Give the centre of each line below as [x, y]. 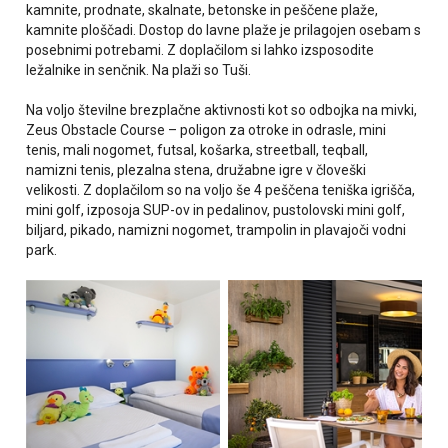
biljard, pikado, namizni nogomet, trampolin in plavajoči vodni [216, 230]
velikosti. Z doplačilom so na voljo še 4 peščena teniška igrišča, [221, 190]
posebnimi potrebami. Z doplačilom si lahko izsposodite [200, 50]
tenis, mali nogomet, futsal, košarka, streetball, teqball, [197, 150]
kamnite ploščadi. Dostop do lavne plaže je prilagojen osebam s [224, 30]
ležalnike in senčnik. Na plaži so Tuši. [139, 70]
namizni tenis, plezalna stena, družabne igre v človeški [196, 170]
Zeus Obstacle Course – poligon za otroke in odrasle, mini [206, 130]
